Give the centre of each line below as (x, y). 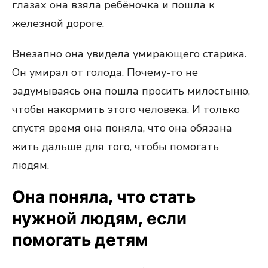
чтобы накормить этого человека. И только (126, 109)
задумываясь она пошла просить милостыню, (131, 91)
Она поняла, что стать (104, 197)
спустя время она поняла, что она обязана (122, 128)
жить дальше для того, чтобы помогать (115, 147)
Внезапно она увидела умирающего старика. (129, 54)
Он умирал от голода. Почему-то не (105, 72)
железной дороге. (58, 23)
